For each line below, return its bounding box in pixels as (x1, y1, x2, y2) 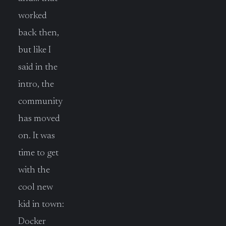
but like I (18, 45, 51, 55)
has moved (18, 114, 60, 124)
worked (18, 11, 47, 21)
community (18, 97, 63, 107)
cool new (18, 183, 53, 193)
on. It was (18, 131, 55, 141)
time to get (18, 148, 59, 158)
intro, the (18, 80, 54, 90)
